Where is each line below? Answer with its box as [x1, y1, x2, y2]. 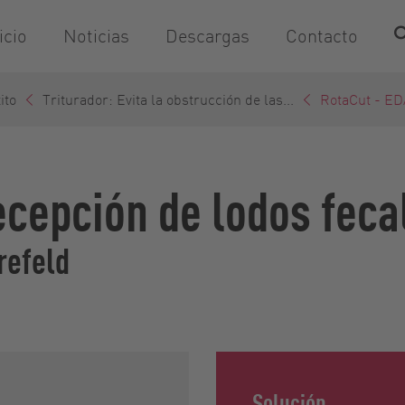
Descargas [165, 24, 250, 48]
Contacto [286, 24, 358, 48]
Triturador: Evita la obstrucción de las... [42, 89, 294, 108]
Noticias [63, 24, 129, 48]
